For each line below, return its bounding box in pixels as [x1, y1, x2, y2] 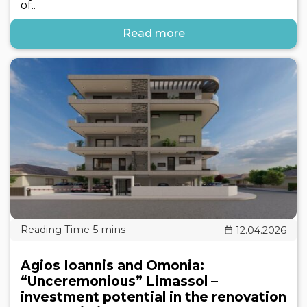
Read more [122, 27, 185, 40]
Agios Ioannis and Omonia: [21, 258, 204, 274]
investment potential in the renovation [21, 289, 286, 306]
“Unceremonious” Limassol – [21, 273, 218, 290]
